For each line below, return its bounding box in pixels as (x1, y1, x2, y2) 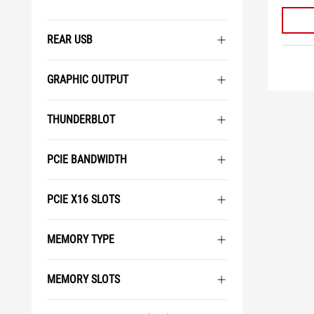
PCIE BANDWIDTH (47, 153, 127, 166)
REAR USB (47, 33, 93, 46)
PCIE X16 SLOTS (47, 193, 120, 206)
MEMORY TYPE (47, 233, 114, 246)
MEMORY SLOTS (47, 273, 120, 286)
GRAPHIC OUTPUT (47, 73, 128, 86)
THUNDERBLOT (47, 113, 115, 126)
